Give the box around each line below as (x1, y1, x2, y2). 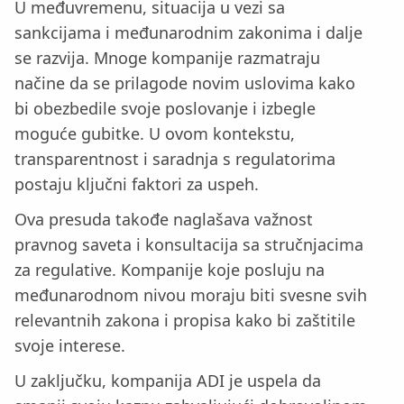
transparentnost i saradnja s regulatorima (14, 148, 335, 170)
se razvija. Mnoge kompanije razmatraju (14, 47, 320, 69)
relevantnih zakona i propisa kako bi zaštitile (14, 308, 355, 331)
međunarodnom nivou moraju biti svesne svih (14, 283, 367, 306)
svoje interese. (14, 334, 125, 356)
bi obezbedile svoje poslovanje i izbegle (14, 97, 316, 120)
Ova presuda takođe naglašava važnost (14, 207, 313, 230)
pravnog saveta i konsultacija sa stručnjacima (14, 233, 363, 255)
